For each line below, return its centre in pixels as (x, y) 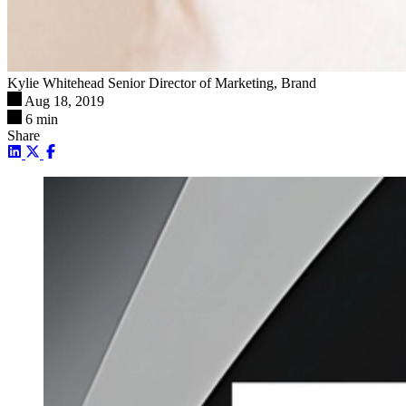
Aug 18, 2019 (64, 101)
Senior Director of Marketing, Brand (212, 83)
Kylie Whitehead (56, 83)
